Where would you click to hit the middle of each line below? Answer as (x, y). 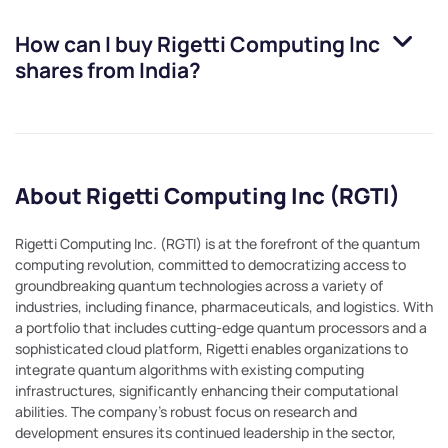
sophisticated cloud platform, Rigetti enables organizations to (211, 349)
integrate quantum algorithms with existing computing (189, 370)
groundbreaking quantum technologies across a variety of (199, 286)
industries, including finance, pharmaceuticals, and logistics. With (224, 307)
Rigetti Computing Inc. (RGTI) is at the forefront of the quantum (217, 244)
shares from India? (108, 70)
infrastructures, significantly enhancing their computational (206, 391)
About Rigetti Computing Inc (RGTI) (207, 196)
